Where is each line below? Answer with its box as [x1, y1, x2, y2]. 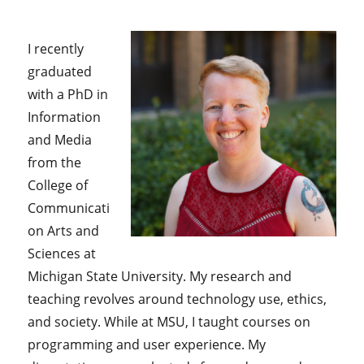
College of [28, 176, 89, 195]
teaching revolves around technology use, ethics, [28, 290, 327, 309]
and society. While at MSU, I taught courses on [28, 313, 311, 331]
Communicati [28, 199, 110, 218]
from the [28, 154, 82, 172]
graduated [28, 63, 93, 81]
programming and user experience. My [28, 336, 266, 354]
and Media [28, 131, 93, 149]
